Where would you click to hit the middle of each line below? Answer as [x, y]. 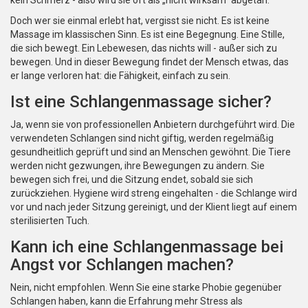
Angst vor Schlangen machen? [122, 265]
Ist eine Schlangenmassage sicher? [141, 102]
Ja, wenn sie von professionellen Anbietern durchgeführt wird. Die [153, 125]
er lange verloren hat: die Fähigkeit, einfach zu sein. [120, 76]
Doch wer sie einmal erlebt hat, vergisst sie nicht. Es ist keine [140, 21]
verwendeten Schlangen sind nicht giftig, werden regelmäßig [142, 139]
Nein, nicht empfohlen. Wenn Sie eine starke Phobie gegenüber [146, 288]
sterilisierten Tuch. [50, 221]
